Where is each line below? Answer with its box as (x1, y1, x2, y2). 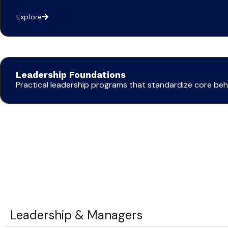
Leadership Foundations (16, 69, 126, 80)
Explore (16, 13, 42, 21)
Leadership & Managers (10, 207, 142, 223)
